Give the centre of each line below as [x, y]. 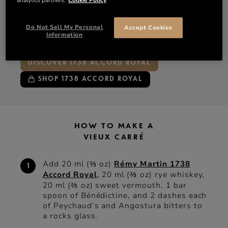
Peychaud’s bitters [54, 21]
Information [65, 34]
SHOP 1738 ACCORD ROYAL [90, 79]
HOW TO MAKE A [114, 126]
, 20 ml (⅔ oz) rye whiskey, [151, 174]
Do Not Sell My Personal [65, 27]
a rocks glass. [70, 216]
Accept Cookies [148, 27]
